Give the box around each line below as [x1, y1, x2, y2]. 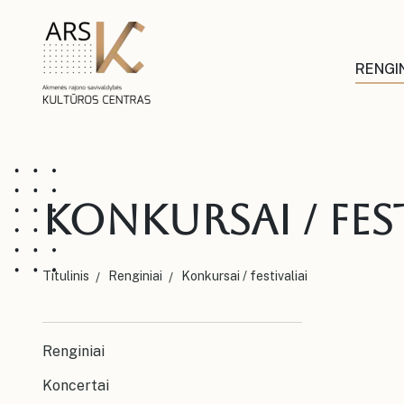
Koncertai [42, 376, 109, 394]
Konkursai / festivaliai [181, 269, 308, 283]
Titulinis [42, 269, 89, 283]
